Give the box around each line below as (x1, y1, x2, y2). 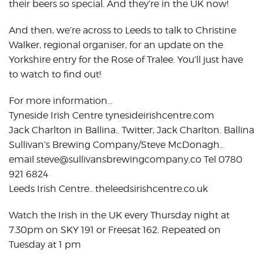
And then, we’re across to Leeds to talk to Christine (9, 24, 236, 36)
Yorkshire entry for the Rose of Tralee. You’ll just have (9, 53, 243, 65)
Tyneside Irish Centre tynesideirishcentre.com (9, 109, 214, 121)
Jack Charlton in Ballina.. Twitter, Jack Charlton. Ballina (9, 124, 254, 136)
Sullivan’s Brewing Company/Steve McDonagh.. (9, 139, 223, 150)
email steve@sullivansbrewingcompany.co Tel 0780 (9, 153, 242, 165)
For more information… (9, 95, 113, 106)
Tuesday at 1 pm (9, 238, 81, 250)
